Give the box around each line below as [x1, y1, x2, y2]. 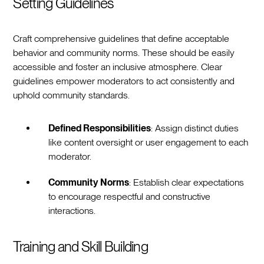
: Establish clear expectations [129, 176, 245, 188]
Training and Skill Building [13, 237, 148, 255]
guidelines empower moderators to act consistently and [13, 75, 235, 87]
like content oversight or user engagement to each [48, 136, 249, 148]
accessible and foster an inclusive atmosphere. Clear [13, 61, 223, 72]
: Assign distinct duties [151, 122, 239, 134]
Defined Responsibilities [48, 122, 151, 134]
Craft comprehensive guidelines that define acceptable [13, 32, 230, 44]
